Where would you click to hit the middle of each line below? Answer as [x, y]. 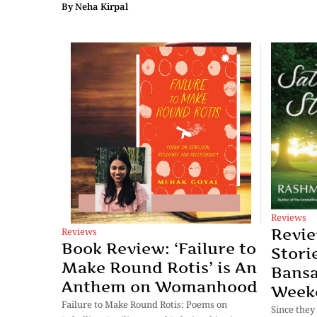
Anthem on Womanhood [160, 286]
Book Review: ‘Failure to [159, 248]
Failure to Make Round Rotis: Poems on [144, 304]
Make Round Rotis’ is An [159, 267]
